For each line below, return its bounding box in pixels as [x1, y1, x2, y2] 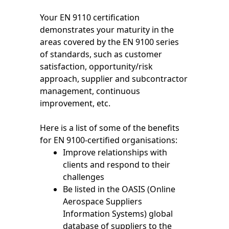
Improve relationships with [63, 147, 168, 158]
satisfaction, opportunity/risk [40, 61, 153, 73]
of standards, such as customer [40, 49, 163, 60]
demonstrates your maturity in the [40, 24, 174, 36]
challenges [63, 171, 105, 183]
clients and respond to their [63, 159, 171, 171]
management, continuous [40, 85, 141, 97]
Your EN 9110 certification [40, 12, 140, 24]
